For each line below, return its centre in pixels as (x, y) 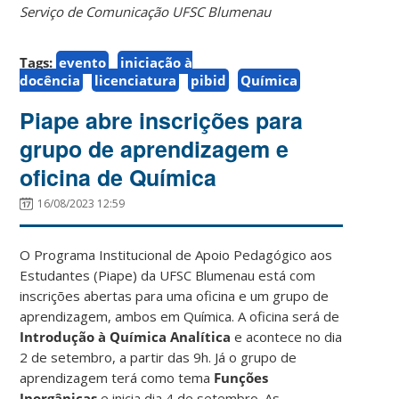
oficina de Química (118, 177)
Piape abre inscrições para (162, 120)
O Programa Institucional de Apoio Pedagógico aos (176, 254)
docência (50, 80)
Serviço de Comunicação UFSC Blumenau (146, 11)
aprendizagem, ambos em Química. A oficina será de (180, 316)
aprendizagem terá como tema (117, 377)
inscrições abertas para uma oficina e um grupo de (175, 295)
